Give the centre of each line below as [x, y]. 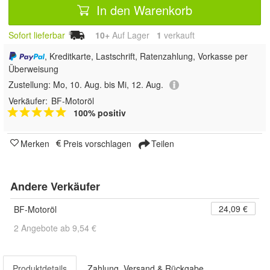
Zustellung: [31, 85]
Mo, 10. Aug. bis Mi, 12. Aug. [108, 85]
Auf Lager [133, 35]
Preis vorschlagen [97, 144]
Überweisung [33, 69]
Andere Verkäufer [55, 187]
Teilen [162, 144]
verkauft [178, 35]
